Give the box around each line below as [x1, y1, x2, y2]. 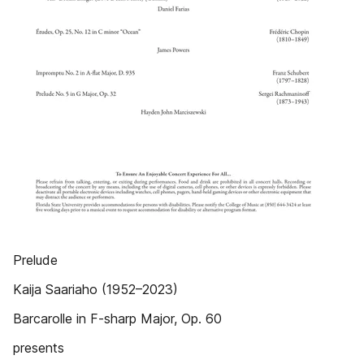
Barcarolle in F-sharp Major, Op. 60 [13, 310, 222, 327]
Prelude [13, 252, 58, 268]
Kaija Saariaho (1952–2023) [13, 281, 178, 297]
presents [13, 340, 64, 356]
